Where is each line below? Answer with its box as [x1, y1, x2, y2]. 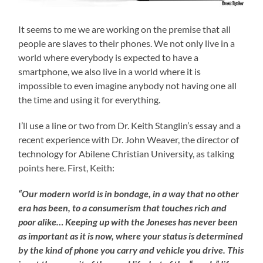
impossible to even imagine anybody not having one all [18, 79, 237, 91]
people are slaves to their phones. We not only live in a [18, 37, 235, 49]
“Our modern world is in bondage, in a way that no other [18, 187, 240, 199]
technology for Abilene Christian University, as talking [18, 147, 235, 159]
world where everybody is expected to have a [18, 51, 199, 63]
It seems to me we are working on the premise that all [18, 23, 231, 35]
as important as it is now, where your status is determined [18, 230, 244, 241]
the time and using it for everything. [18, 93, 161, 105]
